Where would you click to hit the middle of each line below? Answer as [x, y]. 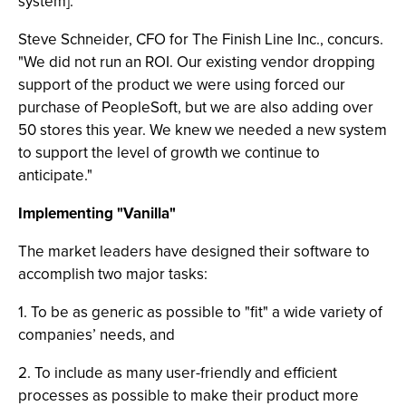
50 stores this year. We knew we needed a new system [203, 130]
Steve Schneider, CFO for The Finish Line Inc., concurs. [201, 39]
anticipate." [55, 175]
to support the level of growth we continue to [169, 153]
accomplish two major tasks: [113, 274]
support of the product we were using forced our [182, 85]
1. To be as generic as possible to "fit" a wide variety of [200, 312]
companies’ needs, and [97, 335]
